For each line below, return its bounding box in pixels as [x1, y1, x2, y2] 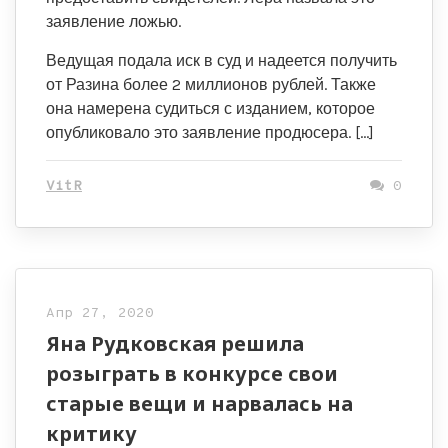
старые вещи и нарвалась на [46, 390, 353, 417]
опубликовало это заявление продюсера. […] [46, 123, 374, 142]
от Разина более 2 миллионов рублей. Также [46, 75, 376, 94]
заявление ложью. [46, 12, 181, 31]
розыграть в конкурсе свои [46, 360, 338, 387]
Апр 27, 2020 [46, 305, 154, 322]
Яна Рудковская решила [46, 330, 304, 357]
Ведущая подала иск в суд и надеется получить [46, 51, 397, 70]
